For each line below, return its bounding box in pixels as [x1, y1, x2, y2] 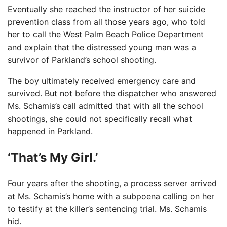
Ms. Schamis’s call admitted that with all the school [8, 101, 203, 111]
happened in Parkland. [8, 126, 93, 137]
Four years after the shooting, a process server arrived [8, 178, 217, 189]
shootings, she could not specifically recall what [8, 113, 192, 124]
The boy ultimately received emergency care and [8, 75, 196, 86]
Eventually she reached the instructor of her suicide [8, 4, 205, 15]
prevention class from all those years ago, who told [8, 17, 205, 27]
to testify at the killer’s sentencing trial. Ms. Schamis [8, 204, 207, 214]
